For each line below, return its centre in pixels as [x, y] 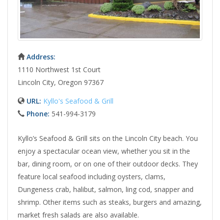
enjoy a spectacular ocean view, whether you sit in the [104, 151]
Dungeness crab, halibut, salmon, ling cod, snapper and [106, 189]
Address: [41, 57]
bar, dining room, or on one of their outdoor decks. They [108, 164]
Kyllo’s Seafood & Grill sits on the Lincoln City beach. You [108, 138]
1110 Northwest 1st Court [59, 70]
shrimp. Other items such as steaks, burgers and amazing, [110, 202]
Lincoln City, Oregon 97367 [61, 82]
